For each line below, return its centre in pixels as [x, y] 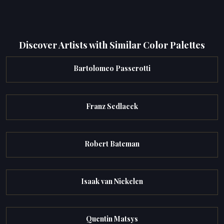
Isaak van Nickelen [112, 181]
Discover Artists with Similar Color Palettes [112, 44]
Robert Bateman [112, 143]
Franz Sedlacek [112, 106]
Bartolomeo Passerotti [112, 68]
